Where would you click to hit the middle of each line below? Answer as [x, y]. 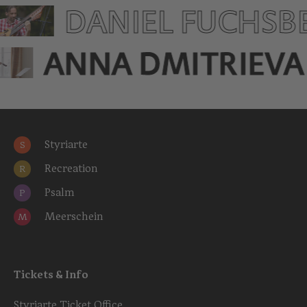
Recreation [71, 169]
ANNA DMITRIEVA [174, 62]
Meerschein [74, 217]
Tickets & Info [51, 274]
